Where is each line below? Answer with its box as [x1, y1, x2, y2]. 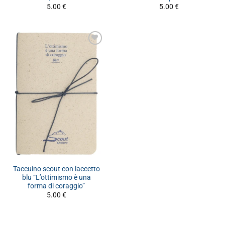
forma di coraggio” [28, 181, 85, 190]
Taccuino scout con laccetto [13, 164, 100, 173]
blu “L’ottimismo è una [22, 173, 91, 181]
